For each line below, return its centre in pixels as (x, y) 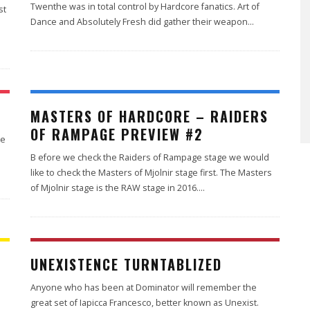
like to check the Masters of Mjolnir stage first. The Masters (151, 173)
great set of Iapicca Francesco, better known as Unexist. (145, 303)
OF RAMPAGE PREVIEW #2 (117, 134)
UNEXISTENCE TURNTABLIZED (126, 264)
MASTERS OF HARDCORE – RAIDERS (149, 116)
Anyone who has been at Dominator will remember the (144, 288)
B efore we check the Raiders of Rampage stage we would (150, 157)
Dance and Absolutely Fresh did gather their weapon (139, 22)
